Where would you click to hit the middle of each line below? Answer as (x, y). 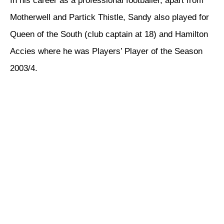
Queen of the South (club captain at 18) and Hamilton (109, 34)
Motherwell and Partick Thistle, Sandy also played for (109, 17)
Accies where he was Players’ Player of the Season (106, 51)
